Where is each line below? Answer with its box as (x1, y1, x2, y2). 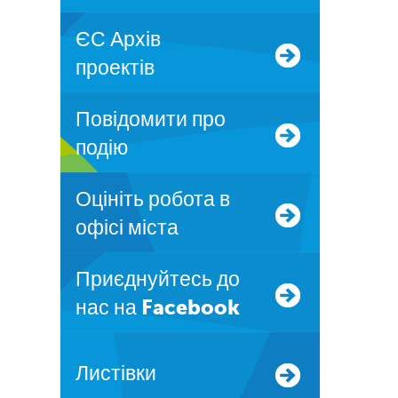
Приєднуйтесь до (75, 267, 91, 291)
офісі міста (75, 216, 179, 239)
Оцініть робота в (75, 187, 92, 211)
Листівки (88, 362, 156, 385)
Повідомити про (75, 107, 91, 131)
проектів (75, 56, 155, 79)
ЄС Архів (75, 28, 91, 51)
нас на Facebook (75, 296, 240, 319)
